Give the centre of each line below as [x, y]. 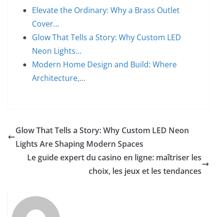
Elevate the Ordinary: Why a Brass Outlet [106, 10]
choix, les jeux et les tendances [145, 171]
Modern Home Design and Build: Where [104, 64]
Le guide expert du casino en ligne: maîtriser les [114, 157]
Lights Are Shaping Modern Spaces [79, 144]
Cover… [46, 24]
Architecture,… [59, 78]
